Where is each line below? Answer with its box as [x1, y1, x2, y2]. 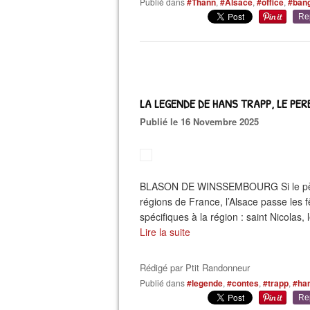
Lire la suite [140, 225, 190, 239]
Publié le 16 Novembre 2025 [146, 115, 259, 128]
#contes [227, 277, 259, 289]
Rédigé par [140, 261, 185, 274]
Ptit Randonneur [185, 261, 250, 274]
